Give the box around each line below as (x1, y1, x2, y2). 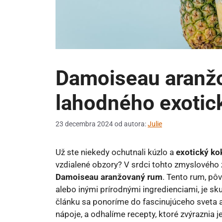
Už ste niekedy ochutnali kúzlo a (55, 147, 176, 157)
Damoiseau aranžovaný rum (55, 171, 163, 182)
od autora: (114, 119, 148, 128)
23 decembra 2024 (55, 119, 113, 128)
